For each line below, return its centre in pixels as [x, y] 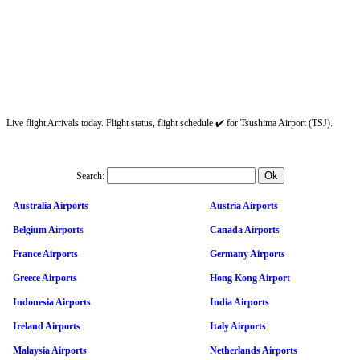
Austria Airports [244, 205]
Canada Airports [245, 229]
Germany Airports [247, 254]
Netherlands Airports [254, 350]
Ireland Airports [47, 326]
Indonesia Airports [52, 302]
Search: [90, 176]
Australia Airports [51, 205]
